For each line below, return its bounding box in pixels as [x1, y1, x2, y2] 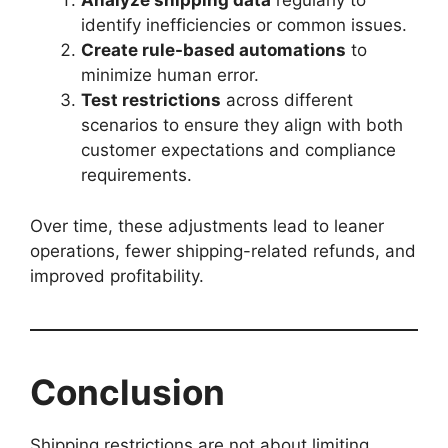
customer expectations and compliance [81, 140, 396, 160]
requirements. [81, 165, 192, 185]
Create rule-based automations [81, 40, 346, 60]
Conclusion [30, 370, 225, 413]
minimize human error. [81, 65, 259, 85]
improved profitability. [30, 265, 204, 286]
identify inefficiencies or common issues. [81, 15, 407, 35]
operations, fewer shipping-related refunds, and [30, 240, 416, 261]
